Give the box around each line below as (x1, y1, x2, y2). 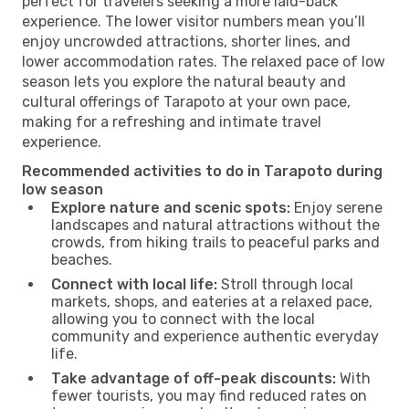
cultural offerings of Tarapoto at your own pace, (22, 92, 351, 110)
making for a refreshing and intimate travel (22, 112, 321, 131)
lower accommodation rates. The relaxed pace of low (22, 52, 385, 70)
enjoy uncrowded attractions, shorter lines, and (22, 32, 351, 50)
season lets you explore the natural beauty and (22, 72, 346, 90)
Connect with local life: (51, 275, 217, 293)
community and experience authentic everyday (51, 327, 379, 345)
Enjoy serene (290, 198, 383, 216)
